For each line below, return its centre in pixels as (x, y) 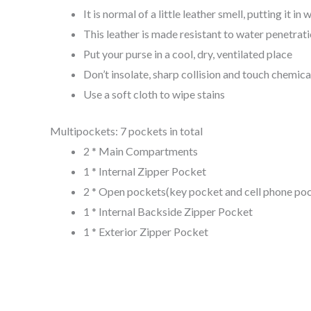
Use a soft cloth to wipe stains (154, 94)
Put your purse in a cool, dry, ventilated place (188, 54)
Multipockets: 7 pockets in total (126, 131)
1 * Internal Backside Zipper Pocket (168, 212)
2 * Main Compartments (141, 151)
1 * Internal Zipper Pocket (145, 171)
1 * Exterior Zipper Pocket (146, 232)
